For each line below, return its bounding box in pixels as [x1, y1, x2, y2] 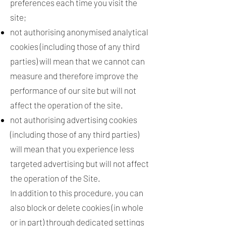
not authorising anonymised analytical [10, 27, 148, 37]
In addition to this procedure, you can [10, 188, 143, 198]
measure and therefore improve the [10, 71, 138, 81]
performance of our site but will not [10, 85, 136, 95]
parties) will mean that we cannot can [10, 56, 145, 66]
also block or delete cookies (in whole [10, 202, 143, 212]
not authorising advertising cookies [10, 115, 137, 125]
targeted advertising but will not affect [10, 158, 149, 168]
